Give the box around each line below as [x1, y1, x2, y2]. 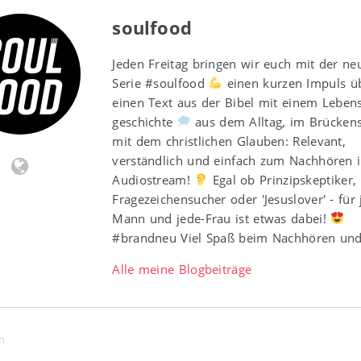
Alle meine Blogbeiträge [112, 260, 252, 277]
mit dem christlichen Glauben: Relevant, [112, 132, 346, 149]
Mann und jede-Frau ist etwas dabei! [112, 210, 331, 226]
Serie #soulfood [112, 74, 210, 91]
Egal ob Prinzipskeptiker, [208, 171, 357, 188]
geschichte [112, 113, 177, 130]
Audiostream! [112, 171, 195, 188]
